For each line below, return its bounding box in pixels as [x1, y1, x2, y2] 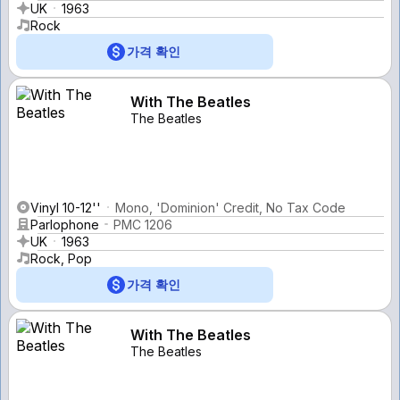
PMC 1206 [113, 216, 172, 232]
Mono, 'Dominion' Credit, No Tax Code [115, 199, 346, 215]
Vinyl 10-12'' [30, 199, 101, 215]
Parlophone [30, 216, 99, 232]
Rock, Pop [30, 250, 92, 266]
